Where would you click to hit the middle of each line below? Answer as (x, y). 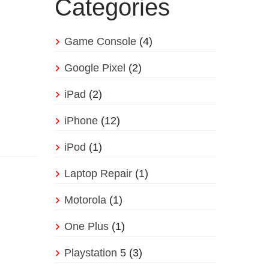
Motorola (85, 200)
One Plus (86, 227)
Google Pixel (95, 68)
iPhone (81, 121)
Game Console (100, 42)
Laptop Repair (98, 174)
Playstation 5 (95, 253)
